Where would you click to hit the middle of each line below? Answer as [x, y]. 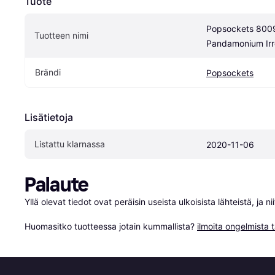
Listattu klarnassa [70, 144]
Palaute [57, 185]
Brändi [48, 72]
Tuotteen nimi [61, 36]
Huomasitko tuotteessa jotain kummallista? [111, 227]
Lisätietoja [49, 118]
